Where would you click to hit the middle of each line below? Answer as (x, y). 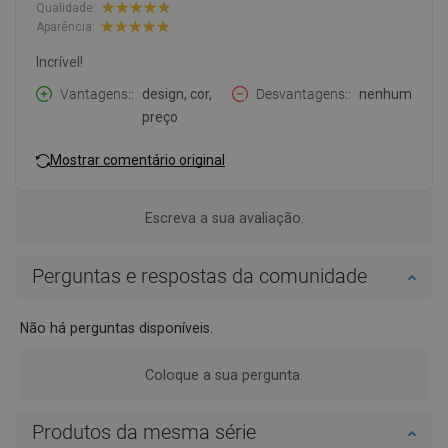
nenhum (385, 94)
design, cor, (177, 94)
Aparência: (65, 26)
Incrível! (59, 62)
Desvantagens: (302, 94)
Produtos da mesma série (144, 432)
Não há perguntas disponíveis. (116, 328)
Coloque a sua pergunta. (224, 375)
